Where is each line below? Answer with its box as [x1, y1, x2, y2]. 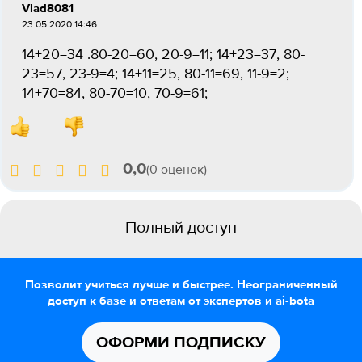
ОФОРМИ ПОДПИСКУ [96, 335, 266, 351]
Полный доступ [125, 220, 237, 237]
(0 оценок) [146, 164, 207, 177]
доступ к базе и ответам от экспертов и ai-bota [48, 295, 314, 307]
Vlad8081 [22, 2, 74, 15]
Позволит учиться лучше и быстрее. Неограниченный [24, 279, 338, 291]
